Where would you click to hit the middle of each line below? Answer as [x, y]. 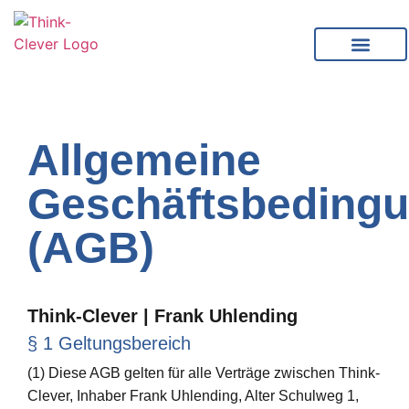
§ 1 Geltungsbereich [109, 343]
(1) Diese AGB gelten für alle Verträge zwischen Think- [204, 373]
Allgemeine [144, 160]
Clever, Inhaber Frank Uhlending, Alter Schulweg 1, [193, 396]
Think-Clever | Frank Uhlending [163, 316]
